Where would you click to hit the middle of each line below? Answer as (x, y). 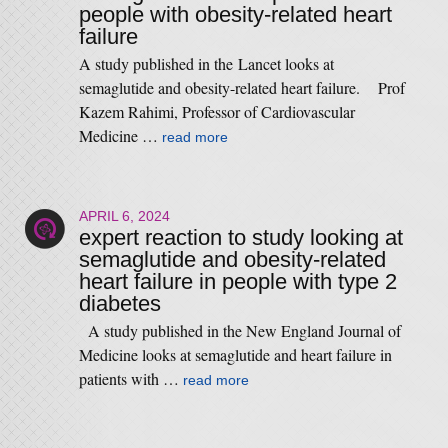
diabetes (119, 303)
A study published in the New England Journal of (239, 330)
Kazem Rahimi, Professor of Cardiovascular (216, 111)
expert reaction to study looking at (240, 237)
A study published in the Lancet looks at (206, 63)
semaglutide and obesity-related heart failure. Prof (241, 87)
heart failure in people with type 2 (237, 281)
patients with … (130, 378)
